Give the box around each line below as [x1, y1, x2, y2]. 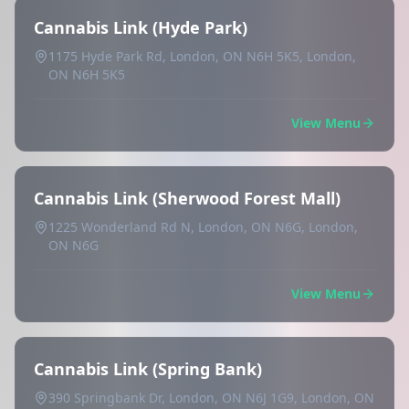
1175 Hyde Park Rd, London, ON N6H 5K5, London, [48, 47, 356, 65]
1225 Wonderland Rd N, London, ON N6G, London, [48, 218, 358, 236]
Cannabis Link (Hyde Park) [34, 16, 247, 38]
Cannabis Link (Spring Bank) [34, 358, 262, 380]
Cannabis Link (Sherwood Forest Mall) [34, 187, 341, 209]
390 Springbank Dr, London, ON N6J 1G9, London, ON [48, 389, 374, 406]
